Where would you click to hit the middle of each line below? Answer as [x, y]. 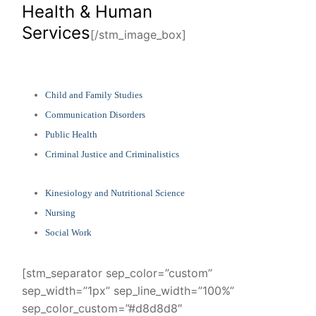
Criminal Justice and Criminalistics [112, 154]
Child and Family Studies [93, 95]
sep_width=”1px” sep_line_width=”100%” [128, 290]
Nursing [60, 212]
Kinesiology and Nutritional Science [115, 193]
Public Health [71, 134]
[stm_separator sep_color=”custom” [117, 273]
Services [56, 32]
